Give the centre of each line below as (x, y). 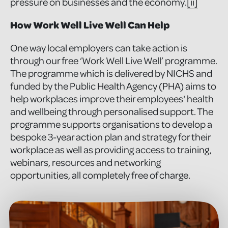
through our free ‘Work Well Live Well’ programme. (114, 61)
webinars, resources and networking (85, 162)
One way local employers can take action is (99, 48)
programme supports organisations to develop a (111, 124)
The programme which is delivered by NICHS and (111, 73)
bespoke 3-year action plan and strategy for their (110, 137)
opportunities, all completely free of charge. (100, 175)
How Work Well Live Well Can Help (90, 25)
